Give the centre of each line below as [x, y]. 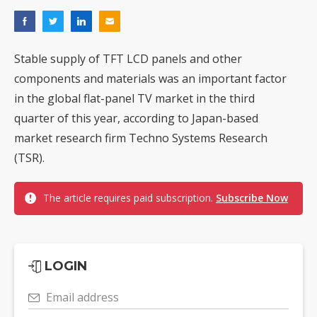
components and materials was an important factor [150, 79]
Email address [82, 298]
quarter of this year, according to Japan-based [136, 119]
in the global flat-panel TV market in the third [134, 99]
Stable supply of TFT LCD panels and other [128, 59]
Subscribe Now [252, 198]
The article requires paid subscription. [129, 198]
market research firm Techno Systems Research [141, 138]
